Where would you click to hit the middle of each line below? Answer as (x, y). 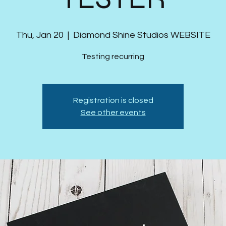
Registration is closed (113, 100)
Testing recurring (113, 56)
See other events (113, 112)
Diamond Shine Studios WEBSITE (142, 35)
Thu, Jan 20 (40, 35)
